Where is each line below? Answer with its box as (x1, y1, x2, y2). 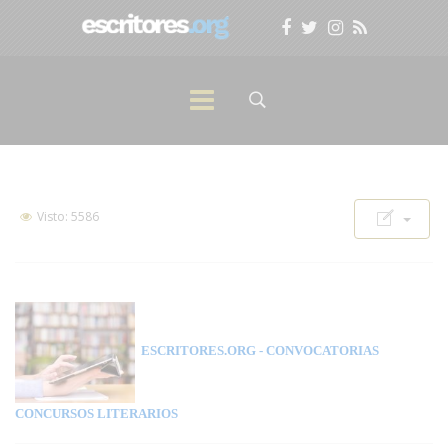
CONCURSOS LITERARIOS (15, 405, 178, 421)
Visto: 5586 (34, 208, 99, 225)
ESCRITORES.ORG (135, 343, 256, 359)
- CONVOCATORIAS (256, 343, 379, 359)
